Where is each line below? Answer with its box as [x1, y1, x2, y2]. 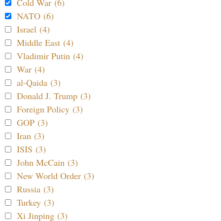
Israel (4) [17, 23, 50, 36]
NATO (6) [17, 10, 54, 22]
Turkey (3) [17, 196, 54, 209]
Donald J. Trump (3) [17, 90, 91, 102]
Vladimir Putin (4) [17, 50, 83, 62]
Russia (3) [17, 183, 54, 195]
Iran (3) [17, 130, 44, 142]
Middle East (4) [17, 37, 74, 49]
